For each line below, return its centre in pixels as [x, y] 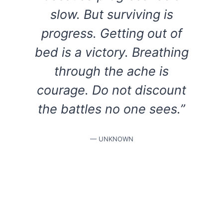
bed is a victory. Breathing [111, 52]
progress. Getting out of [111, 33]
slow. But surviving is [111, 14]
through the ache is [111, 71]
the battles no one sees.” [111, 109]
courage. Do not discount [111, 90]
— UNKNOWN [111, 139]
